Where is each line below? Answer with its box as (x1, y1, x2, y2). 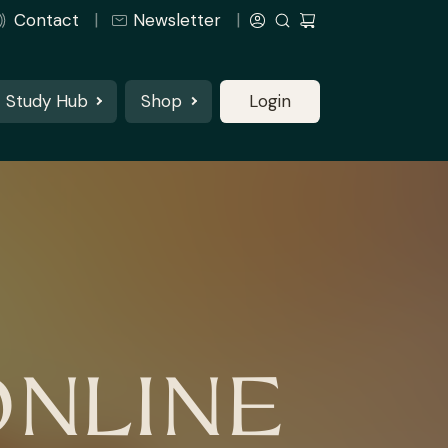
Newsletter (133, 9, 221, 31)
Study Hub (5, 89, 88, 112)
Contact (13, 9, 79, 31)
